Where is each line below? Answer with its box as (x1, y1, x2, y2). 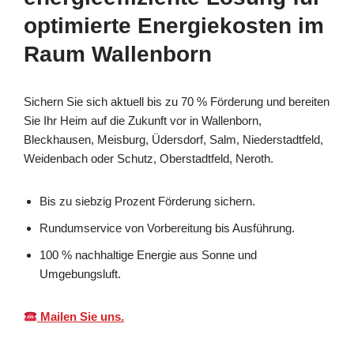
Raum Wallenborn (24, 42, 212, 67)
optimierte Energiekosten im (24, 13, 324, 39)
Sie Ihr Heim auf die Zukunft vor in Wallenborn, (24, 114, 262, 128)
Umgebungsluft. (40, 267, 121, 281)
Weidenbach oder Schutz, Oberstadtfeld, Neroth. (24, 152, 273, 166)
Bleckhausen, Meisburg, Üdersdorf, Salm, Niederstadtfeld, (24, 133, 323, 147)
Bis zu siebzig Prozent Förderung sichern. (40, 194, 255, 209)
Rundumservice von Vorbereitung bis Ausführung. (40, 221, 295, 235)
